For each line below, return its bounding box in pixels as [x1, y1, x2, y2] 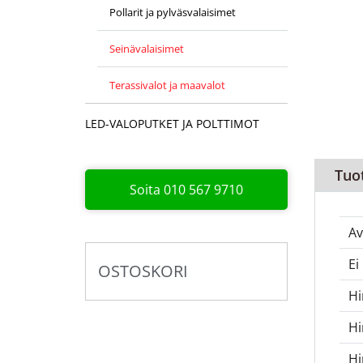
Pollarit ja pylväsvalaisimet [109, 5, 236, 20]
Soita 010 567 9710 [129, 180, 243, 199]
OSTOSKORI [97, 260, 188, 283]
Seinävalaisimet [109, 41, 184, 57]
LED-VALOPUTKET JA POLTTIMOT [84, 115, 259, 131]
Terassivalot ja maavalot [109, 78, 225, 93]
